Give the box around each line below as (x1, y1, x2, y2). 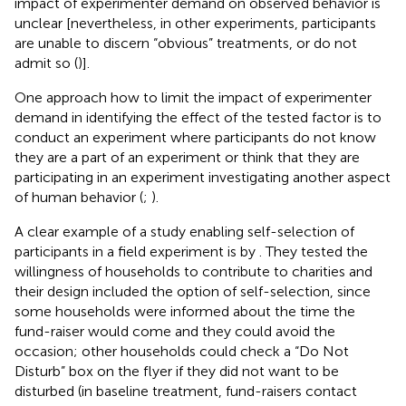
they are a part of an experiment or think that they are (14, 148, 360, 166)
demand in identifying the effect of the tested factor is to (14, 108, 382, 126)
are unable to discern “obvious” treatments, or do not (14, 34, 357, 52)
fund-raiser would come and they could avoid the (14, 322, 335, 340)
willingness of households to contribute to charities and (14, 262, 372, 280)
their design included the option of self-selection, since (14, 282, 371, 300)
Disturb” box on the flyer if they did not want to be (14, 362, 339, 380)
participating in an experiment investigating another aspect (14, 168, 391, 186)
